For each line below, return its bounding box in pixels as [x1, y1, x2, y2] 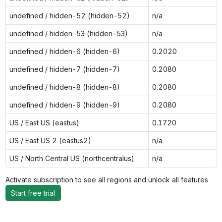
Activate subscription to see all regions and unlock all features [5, 175, 212, 184]
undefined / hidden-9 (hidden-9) [9, 100, 120, 109]
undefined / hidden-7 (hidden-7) [9, 64, 120, 73]
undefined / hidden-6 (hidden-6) [9, 47, 120, 55]
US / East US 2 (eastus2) [9, 136, 91, 145]
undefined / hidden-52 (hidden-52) [9, 11, 130, 20]
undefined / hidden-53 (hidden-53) [9, 29, 128, 38]
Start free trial [11, 189, 55, 197]
